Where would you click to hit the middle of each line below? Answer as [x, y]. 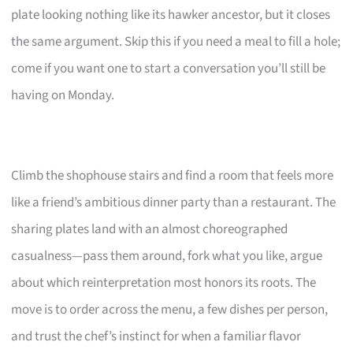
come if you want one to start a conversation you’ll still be [169, 68]
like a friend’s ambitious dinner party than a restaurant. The [174, 202]
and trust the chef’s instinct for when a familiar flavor [156, 336]
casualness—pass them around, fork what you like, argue [167, 256]
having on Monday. [63, 95]
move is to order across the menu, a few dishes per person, [170, 309]
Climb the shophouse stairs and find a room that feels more [173, 175]
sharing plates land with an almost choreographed [150, 229]
